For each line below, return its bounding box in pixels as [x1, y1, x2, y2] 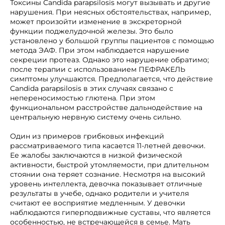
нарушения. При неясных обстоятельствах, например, [10, 8, 211, 17]
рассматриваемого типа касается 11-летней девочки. [10, 141, 205, 150]
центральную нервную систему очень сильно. [10, 113, 181, 122]
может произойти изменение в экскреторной [10, 17, 182, 26]
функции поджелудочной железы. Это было [10, 27, 173, 36]
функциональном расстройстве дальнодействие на [10, 103, 202, 112]
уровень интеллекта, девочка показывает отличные [10, 179, 202, 188]
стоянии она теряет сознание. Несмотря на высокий [10, 170, 205, 179]
